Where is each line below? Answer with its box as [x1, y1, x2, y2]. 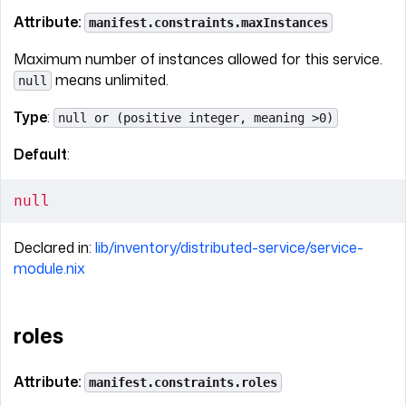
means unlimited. [52, 70, 169, 91]
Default [14, 144, 67, 165]
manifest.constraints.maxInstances [89, 15, 328, 31]
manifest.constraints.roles [89, 374, 277, 390]
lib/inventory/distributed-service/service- [95, 237, 363, 258]
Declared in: [14, 237, 95, 258]
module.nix [14, 258, 85, 279]
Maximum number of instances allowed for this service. [14, 49, 382, 70]
